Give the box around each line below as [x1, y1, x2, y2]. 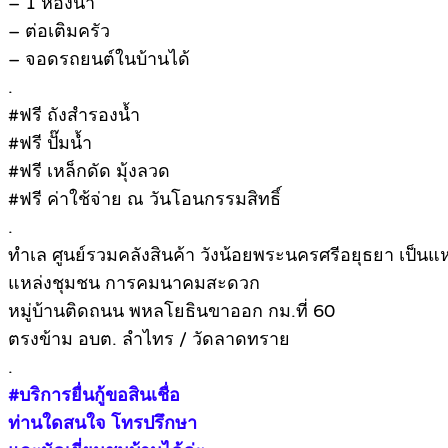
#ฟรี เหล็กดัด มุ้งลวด [8, 160, 170, 183]
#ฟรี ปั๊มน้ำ [8, 132, 92, 155]
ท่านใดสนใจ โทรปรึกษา [8, 412, 197, 435]
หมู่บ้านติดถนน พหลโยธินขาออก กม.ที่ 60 [8, 300, 335, 323]
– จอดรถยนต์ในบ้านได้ [8, 48, 190, 71]
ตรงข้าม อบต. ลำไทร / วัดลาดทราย [8, 328, 290, 351]
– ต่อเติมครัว [8, 20, 110, 43]
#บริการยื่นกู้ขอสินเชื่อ [8, 384, 180, 407]
